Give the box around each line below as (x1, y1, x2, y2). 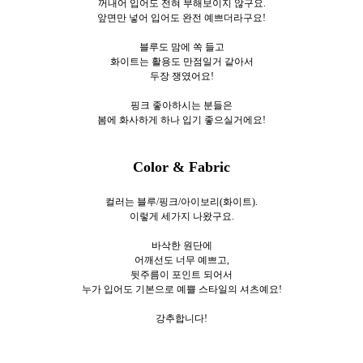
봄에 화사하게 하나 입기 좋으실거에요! (97, 113, 266, 126)
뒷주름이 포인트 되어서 (130, 268, 233, 280)
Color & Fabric (133, 158, 230, 175)
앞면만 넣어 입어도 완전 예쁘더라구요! (97, 11, 266, 23)
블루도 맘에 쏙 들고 (139, 41, 224, 53)
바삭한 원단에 (151, 239, 212, 251)
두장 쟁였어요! (149, 70, 214, 82)
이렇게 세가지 (129, 210, 190, 222)
